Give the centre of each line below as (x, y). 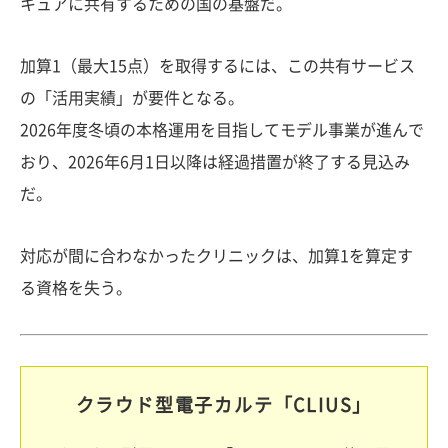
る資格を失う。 (76, 288)
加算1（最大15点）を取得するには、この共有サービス (217, 66)
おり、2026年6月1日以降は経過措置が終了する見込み (215, 162)
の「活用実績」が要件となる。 (132, 98)
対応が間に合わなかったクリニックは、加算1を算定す (216, 256)
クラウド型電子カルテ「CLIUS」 (224, 405)
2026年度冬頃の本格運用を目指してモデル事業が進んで (222, 130)
